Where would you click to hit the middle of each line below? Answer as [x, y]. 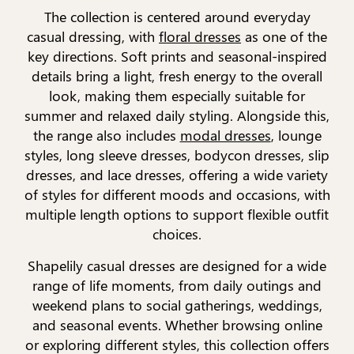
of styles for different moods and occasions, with [177, 195]
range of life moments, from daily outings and [177, 286]
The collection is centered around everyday [177, 17]
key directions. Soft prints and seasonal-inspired [177, 56]
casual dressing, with [93, 37]
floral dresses [200, 37]
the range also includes [106, 136]
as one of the [284, 37]
